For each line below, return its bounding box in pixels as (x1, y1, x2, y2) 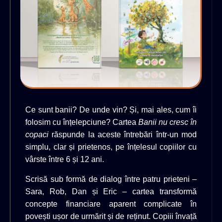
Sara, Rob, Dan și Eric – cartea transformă (25, 187, 197, 196)
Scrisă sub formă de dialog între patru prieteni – (25, 174, 197, 183)
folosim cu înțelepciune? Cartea (25, 118, 138, 127)
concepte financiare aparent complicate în (25, 199, 197, 208)
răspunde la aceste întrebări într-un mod (49, 130, 197, 139)
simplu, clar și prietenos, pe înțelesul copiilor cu (25, 143, 197, 152)
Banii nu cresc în (138, 118, 197, 127)
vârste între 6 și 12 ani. (25, 155, 104, 164)
